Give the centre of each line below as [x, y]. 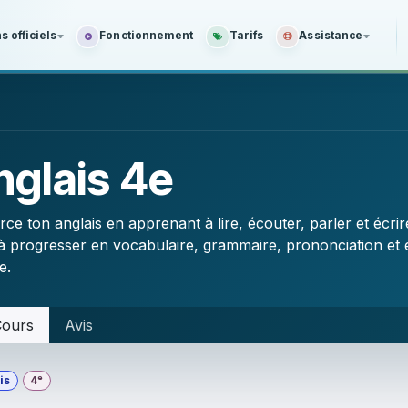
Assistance [331, 36]
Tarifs [246, 36]
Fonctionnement [147, 36]
